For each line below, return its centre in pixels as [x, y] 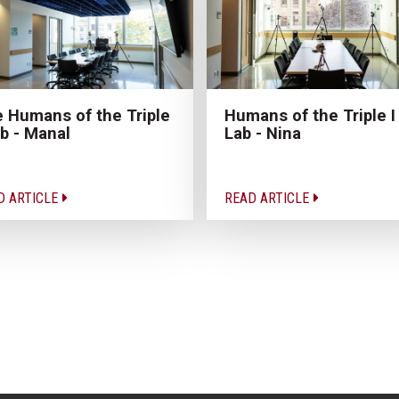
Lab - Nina [262, 133]
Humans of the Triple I [309, 115]
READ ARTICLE [268, 198]
